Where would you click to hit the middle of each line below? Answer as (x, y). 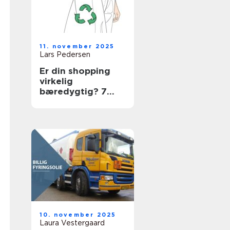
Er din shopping (75, 71)
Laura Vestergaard (72, 223)
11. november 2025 (77, 46)
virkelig (56, 81)
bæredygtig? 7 (73, 91)
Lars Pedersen (65, 54)
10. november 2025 (78, 215)
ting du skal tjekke (82, 102)
